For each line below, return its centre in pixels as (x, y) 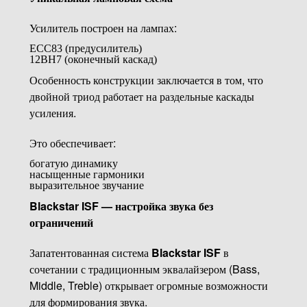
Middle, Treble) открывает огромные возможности (148, 285)
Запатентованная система (90, 252)
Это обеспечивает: (72, 143)
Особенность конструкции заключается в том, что (146, 79)
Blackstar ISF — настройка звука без (121, 206)
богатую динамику (73, 163)
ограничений (61, 222)
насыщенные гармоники (87, 174)
